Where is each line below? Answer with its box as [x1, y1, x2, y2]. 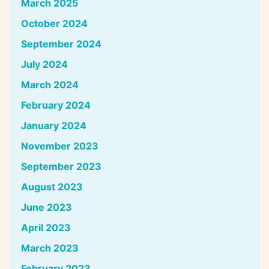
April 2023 [21, 221, 71, 234]
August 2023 [21, 180, 83, 193]
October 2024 [21, 17, 88, 29]
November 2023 [21, 139, 98, 152]
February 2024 [21, 98, 91, 111]
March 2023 [21, 241, 79, 254]
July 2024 [21, 58, 68, 70]
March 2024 [21, 78, 79, 91]
